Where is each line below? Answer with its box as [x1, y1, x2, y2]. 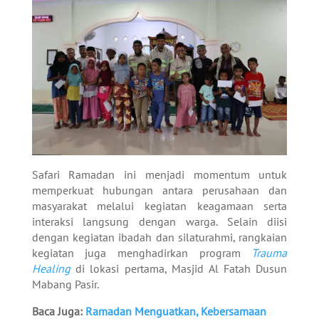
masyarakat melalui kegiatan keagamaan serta [31, 198, 288, 213]
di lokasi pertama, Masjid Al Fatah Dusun [70, 261, 288, 276]
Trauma [251, 245, 288, 260]
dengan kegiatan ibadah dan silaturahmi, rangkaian [31, 229, 288, 244]
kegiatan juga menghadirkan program [31, 245, 252, 260]
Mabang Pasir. [31, 276, 99, 291]
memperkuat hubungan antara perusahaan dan [31, 182, 288, 197]
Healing [31, 261, 70, 276]
